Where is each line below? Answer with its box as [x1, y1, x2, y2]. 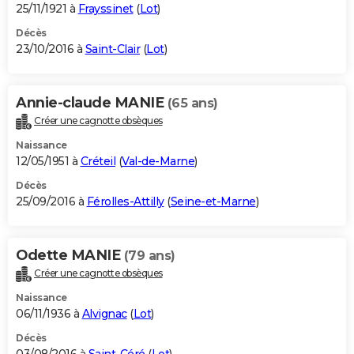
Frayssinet [77, 2, 134, 17]
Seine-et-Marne [170, 194, 256, 209]
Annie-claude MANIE [16, 94, 168, 112]
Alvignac [81, 307, 127, 322]
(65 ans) [167, 96, 218, 111]
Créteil [80, 154, 115, 169]
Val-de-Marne [122, 154, 194, 169]
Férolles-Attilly [86, 194, 164, 209]
